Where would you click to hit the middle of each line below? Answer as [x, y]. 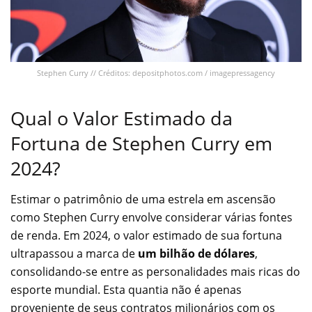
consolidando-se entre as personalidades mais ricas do [155, 272]
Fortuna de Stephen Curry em [141, 143]
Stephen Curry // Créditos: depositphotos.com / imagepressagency [156, 72]
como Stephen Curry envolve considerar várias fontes [151, 218]
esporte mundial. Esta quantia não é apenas [126, 290]
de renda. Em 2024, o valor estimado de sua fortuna [146, 236]
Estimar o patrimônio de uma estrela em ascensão [143, 200]
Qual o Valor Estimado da [122, 118]
